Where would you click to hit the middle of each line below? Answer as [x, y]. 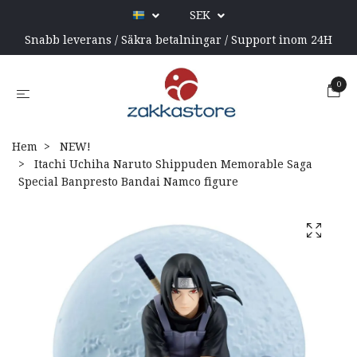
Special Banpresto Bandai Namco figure [128, 181]
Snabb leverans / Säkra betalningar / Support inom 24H [178, 40]
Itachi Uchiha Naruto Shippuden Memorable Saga [172, 164]
